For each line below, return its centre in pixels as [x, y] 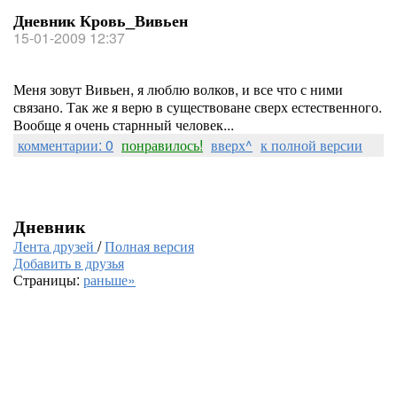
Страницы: [48, 280]
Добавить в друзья [69, 263]
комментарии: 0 [66, 145]
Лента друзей [55, 246]
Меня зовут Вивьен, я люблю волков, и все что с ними [178, 89]
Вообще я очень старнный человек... [124, 125]
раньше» [109, 280]
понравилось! [162, 145]
